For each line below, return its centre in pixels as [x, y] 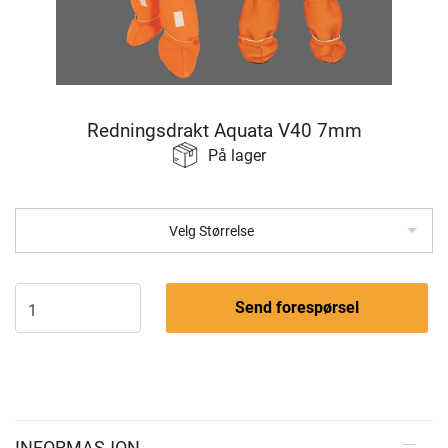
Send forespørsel [296, 307]
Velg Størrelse [211, 230]
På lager [237, 155]
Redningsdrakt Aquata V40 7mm [224, 130]
